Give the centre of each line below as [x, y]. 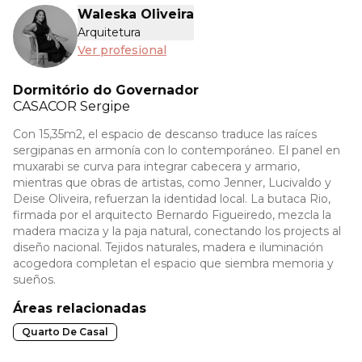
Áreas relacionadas [80, 308]
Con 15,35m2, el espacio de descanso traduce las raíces [165, 134]
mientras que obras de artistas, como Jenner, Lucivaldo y [172, 182]
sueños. [34, 279]
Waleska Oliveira [136, 14]
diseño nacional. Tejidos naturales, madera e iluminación [168, 247]
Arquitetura [109, 32]
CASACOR [46, 106]
